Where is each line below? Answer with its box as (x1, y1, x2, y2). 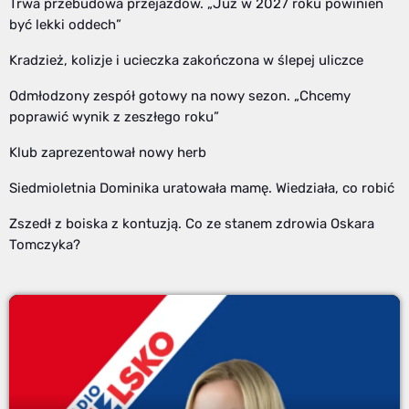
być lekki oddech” (9, 16, 121, 33)
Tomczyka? (9, 236, 80, 253)
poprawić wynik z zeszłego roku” (9, 108, 219, 125)
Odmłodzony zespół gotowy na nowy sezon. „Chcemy (9, 87, 351, 104)
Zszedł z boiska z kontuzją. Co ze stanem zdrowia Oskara (9, 215, 374, 232)
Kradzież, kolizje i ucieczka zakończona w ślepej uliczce (9, 51, 363, 68)
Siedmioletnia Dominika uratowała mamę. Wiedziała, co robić (9, 179, 394, 196)
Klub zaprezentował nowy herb (9, 143, 206, 161)
